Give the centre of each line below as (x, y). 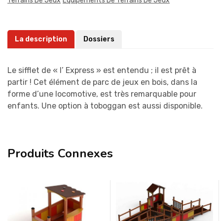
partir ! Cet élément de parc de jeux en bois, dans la (102, 82)
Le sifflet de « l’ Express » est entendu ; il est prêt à (102, 70)
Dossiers (99, 39)
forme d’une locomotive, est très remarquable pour (102, 94)
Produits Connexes (60, 153)
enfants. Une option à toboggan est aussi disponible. (105, 106)
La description (41, 39)
